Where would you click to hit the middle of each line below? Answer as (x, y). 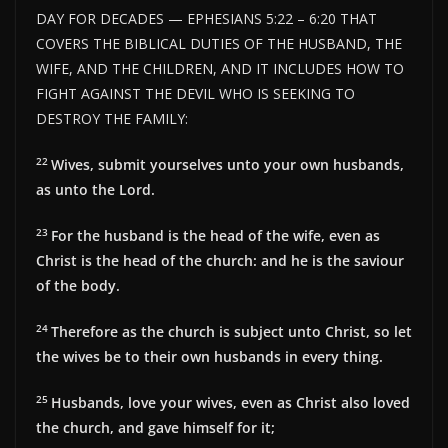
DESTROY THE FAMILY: (112, 119)
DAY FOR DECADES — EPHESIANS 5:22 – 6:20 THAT (206, 19)
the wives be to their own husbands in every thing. (209, 357)
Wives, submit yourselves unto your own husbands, (227, 165)
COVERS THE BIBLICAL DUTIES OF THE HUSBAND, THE (219, 44)
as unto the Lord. (95, 190)
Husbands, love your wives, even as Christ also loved (230, 403)
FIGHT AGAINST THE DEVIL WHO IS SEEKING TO (195, 94)
